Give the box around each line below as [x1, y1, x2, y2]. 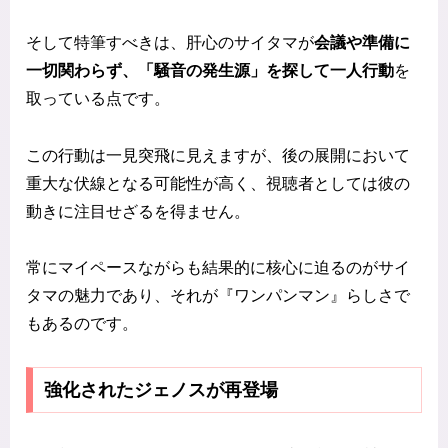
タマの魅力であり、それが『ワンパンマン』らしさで [26, 287, 410, 305]
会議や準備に [314, 33, 410, 51]
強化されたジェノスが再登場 [43, 379, 278, 400]
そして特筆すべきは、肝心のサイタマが [26, 33, 314, 51]
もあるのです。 [26, 315, 138, 333]
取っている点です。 [26, 89, 170, 107]
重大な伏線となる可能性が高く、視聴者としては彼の [26, 174, 410, 192]
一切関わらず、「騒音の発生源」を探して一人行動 [26, 61, 394, 79]
